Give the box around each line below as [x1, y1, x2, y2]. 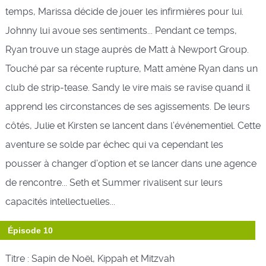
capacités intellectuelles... [5, 195, 115, 207]
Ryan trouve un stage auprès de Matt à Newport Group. [5, 43, 249, 55]
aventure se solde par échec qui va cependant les [5, 138, 223, 150]
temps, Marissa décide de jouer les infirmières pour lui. [5, 5, 243, 17]
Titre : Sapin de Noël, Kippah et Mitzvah [5, 252, 175, 264]
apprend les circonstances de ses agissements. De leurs [5, 100, 250, 112]
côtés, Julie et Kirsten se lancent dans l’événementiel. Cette [5, 119, 261, 131]
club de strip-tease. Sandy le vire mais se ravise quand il [5, 81, 250, 93]
